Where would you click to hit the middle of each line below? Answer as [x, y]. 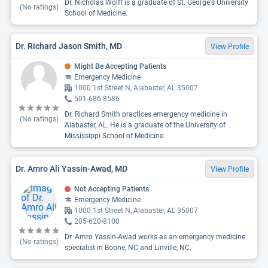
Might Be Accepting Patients [120, 66]
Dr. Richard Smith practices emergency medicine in [146, 114]
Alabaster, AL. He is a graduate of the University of [145, 125]
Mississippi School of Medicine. [115, 136]
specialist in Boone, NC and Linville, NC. [128, 248]
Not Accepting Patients [112, 189]
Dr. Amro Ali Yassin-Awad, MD [71, 168]
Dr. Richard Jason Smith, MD [69, 46]
